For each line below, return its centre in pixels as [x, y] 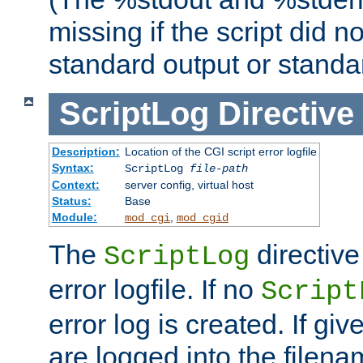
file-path [218, 168]
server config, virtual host [189, 184]
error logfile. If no [155, 289]
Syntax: [73, 167]
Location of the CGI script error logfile [220, 151]
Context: [75, 184]
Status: [71, 201]
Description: [85, 151]
